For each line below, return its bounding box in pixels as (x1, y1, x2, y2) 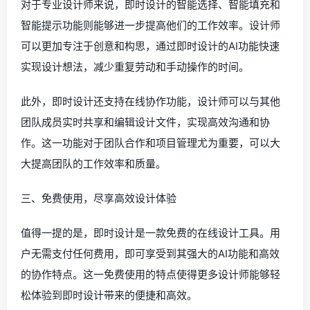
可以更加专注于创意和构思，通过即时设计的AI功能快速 (21, 39, 280, 53)
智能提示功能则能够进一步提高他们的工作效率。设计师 (21, 19, 280, 33)
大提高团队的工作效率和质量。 (21, 157, 166, 171)
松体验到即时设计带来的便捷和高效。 (21, 289, 197, 302)
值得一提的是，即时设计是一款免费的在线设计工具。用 (21, 226, 280, 240)
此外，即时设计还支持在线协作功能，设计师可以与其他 (21, 95, 280, 109)
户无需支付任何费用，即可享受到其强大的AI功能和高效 (21, 247, 280, 261)
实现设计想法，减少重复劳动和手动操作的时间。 (21, 60, 249, 74)
